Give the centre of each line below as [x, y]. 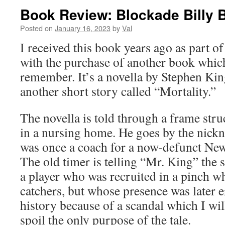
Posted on [36, 28]
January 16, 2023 [83, 28]
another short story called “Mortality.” [118, 91]
